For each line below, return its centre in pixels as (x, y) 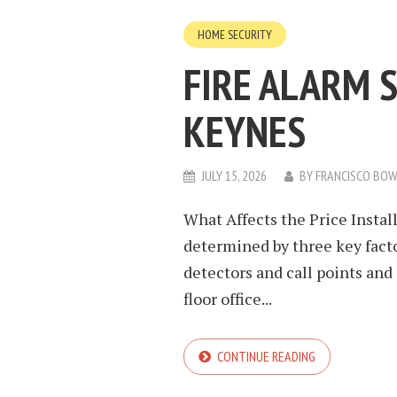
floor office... (228, 299)
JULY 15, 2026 (234, 175)
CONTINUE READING (266, 356)
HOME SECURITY (235, 35)
